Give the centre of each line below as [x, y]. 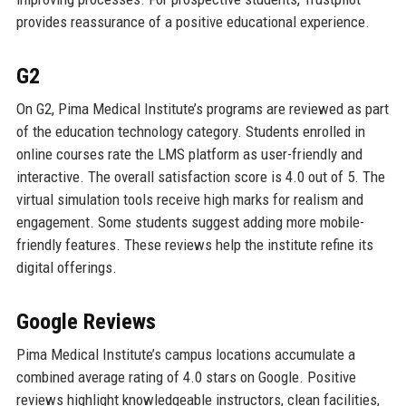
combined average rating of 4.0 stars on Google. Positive [186, 377]
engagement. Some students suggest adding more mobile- [190, 222]
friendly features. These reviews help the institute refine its [194, 244]
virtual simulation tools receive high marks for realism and [189, 199]
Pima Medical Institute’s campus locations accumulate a [185, 354]
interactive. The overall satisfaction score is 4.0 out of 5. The [200, 176]
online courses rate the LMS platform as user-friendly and [189, 154]
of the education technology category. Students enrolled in [190, 131]
